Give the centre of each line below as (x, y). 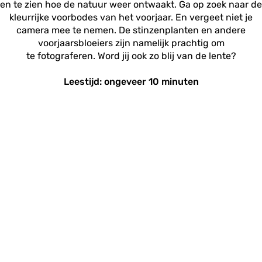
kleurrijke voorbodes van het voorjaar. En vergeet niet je (131, 17)
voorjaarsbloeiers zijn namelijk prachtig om (131, 43)
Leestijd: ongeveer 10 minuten (131, 82)
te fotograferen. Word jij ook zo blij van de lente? (131, 56)
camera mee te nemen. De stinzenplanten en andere (131, 30)
